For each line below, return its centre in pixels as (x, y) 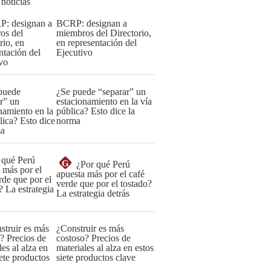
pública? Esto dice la (96, 111)
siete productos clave (96, 257)
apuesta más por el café (100, 174)
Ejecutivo (74, 52)
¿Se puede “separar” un (101, 92)
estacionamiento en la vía (104, 101)
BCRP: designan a (92, 23)
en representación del (96, 43)
